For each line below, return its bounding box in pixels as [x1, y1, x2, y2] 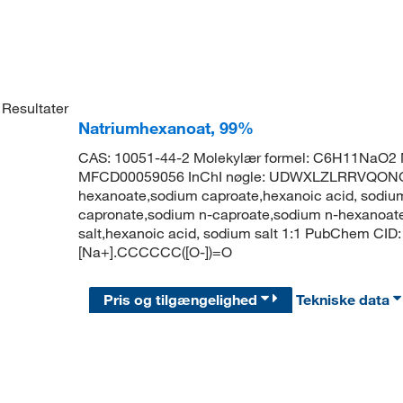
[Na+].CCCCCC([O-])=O [77, 243, 232, 262]
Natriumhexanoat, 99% [77, 118, 254, 139]
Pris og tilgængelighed [103, 290, 262, 309]
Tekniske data [296, 290, 394, 309]
